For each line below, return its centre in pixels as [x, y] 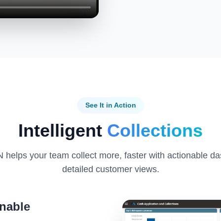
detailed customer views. [110, 169]
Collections [155, 130]
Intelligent [63, 130]
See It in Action [110, 105]
